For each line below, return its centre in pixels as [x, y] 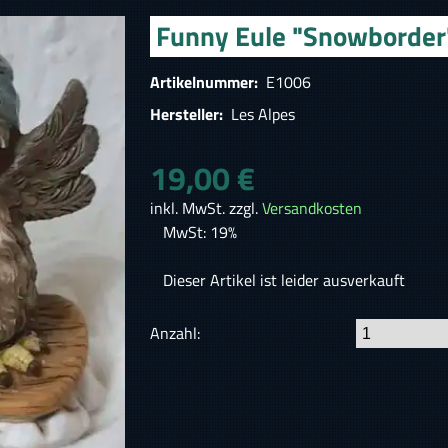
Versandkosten [312, 208]
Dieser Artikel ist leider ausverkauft [284, 280]
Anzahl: [175, 333]
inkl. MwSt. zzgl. [206, 208]
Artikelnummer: [206, 82]
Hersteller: [189, 114]
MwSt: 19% [200, 232]
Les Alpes [261, 114]
